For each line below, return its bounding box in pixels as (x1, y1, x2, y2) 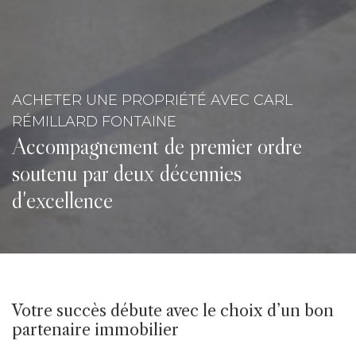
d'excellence (12, 186, 113, 215)
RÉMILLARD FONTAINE (12, 113, 176, 131)
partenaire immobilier (12, 320, 179, 340)
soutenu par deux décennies (12, 159, 242, 188)
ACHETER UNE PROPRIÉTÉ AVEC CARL (12, 91, 292, 110)
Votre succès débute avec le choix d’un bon (12, 301, 334, 321)
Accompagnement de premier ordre (12, 132, 302, 161)
